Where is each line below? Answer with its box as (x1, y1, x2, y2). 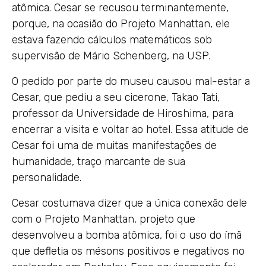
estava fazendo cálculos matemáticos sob (12, 33, 212, 46)
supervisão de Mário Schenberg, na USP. (12, 49, 210, 62)
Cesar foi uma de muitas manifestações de (12, 138, 217, 152)
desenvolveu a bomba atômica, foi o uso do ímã (12, 228, 242, 242)
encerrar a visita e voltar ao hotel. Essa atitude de (12, 122, 249, 136)
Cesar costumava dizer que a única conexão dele (12, 196, 247, 210)
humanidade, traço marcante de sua (12, 154, 185, 168)
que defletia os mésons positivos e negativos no (12, 244, 245, 258)
